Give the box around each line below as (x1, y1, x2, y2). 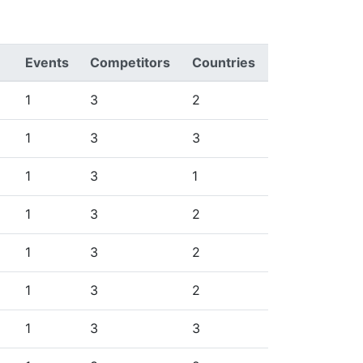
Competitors (90, 54, 170, 70)
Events (25, 54, 69, 70)
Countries (192, 54, 255, 70)
